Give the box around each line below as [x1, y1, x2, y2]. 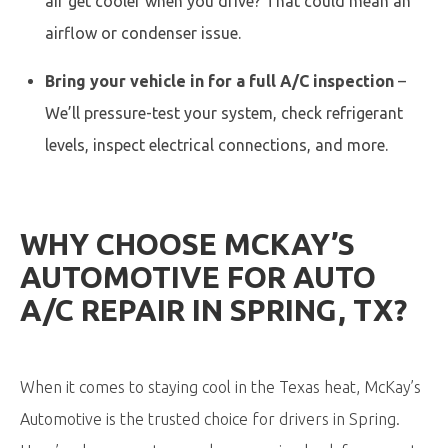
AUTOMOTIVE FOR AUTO [20, 260, 376, 294]
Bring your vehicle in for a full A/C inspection [45, 72, 394, 90]
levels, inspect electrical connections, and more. [45, 136, 388, 154]
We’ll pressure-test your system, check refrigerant [45, 104, 403, 122]
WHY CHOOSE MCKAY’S [20, 227, 355, 261]
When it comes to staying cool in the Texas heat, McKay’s [20, 378, 421, 396]
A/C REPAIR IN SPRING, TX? [20, 293, 407, 327]
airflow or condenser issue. [45, 24, 241, 42]
